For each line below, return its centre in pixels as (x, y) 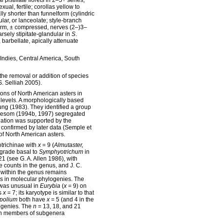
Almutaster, (69, 145)
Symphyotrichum (61, 152)
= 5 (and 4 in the (72, 200)
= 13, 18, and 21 (59, 206)
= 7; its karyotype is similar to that (50, 193)
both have (32, 200)
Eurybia (50, 186)
